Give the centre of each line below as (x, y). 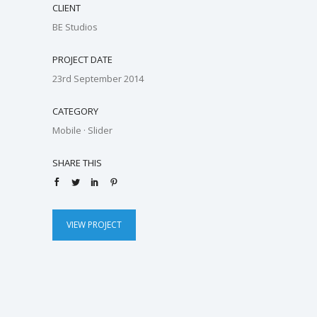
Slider (100, 130)
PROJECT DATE (82, 59)
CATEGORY (75, 111)
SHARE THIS (77, 162)
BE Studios (75, 27)
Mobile (67, 130)
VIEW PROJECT (94, 224)
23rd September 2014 (98, 78)
